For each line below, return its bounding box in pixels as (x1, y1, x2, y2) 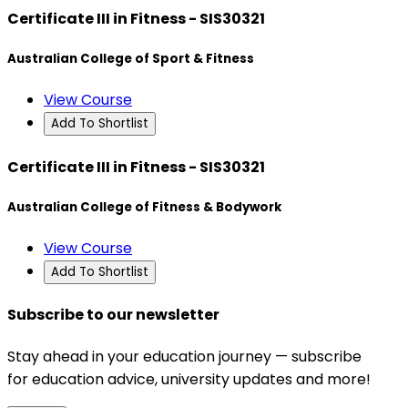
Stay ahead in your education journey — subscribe (7, 346, 362, 368)
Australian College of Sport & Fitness (7, 50, 254, 68)
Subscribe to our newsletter (7, 304, 219, 326)
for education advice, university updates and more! (7, 369, 371, 391)
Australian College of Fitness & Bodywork (7, 198, 281, 216)
